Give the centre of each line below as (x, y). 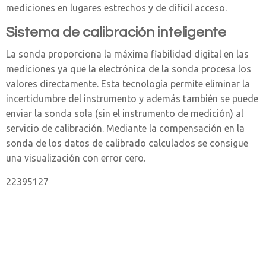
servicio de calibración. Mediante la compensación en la (125, 128)
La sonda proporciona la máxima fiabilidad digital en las (127, 54)
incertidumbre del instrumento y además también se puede (132, 98)
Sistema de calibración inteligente (116, 32)
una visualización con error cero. (76, 158)
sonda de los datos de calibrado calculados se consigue (127, 143)
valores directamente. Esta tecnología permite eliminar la (128, 83)
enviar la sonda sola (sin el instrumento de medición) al (125, 113)
